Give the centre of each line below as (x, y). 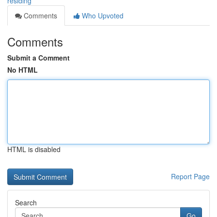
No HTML (23, 70)
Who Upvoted (102, 15)
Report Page (190, 176)
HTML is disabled (34, 149)
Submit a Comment (39, 58)
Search (26, 202)
